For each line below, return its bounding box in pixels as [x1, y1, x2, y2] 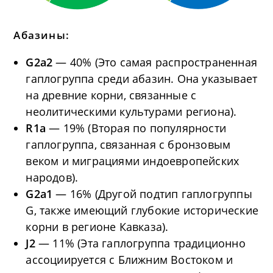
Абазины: [13, 27, 70, 42]
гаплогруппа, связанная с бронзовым [26, 136, 231, 152]
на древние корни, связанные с [26, 87, 197, 102]
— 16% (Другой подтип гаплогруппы [55, 186, 252, 201]
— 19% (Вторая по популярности [49, 120, 227, 135]
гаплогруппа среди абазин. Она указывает [26, 71, 258, 86]
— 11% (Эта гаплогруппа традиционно [38, 235, 246, 250]
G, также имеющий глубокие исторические [26, 202, 259, 218]
